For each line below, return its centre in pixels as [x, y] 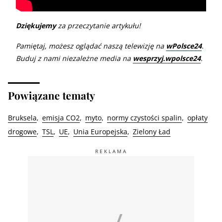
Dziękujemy [36, 26]
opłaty [197, 118]
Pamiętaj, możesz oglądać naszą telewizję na [91, 46]
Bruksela [22, 118]
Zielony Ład [152, 132]
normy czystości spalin [144, 118]
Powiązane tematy [52, 95]
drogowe [22, 132]
